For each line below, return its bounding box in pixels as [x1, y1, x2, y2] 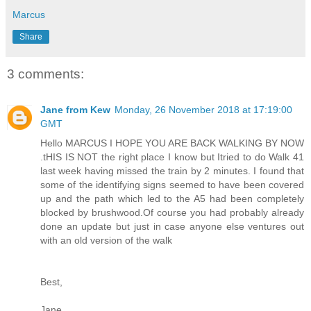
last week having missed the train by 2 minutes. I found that [40, 165, 304, 177]
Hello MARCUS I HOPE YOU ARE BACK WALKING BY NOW [40, 137, 304, 149]
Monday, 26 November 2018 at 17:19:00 [115, 104, 292, 116]
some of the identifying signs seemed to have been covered [40, 179, 304, 191]
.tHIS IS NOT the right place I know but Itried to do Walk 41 [40, 151, 304, 163]
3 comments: [7, 66, 84, 81]
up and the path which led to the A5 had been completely [40, 193, 304, 205]
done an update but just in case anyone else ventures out [40, 221, 304, 233]
